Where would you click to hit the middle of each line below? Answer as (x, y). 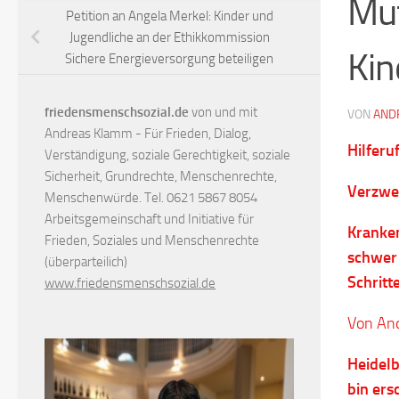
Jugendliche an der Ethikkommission (169, 37)
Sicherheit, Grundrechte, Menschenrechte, (161, 176)
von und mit (223, 112)
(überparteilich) (86, 261)
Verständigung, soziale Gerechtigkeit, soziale (167, 155)
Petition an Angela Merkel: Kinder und (169, 16)
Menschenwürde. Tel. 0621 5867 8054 (151, 197)
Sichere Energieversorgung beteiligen (169, 58)
